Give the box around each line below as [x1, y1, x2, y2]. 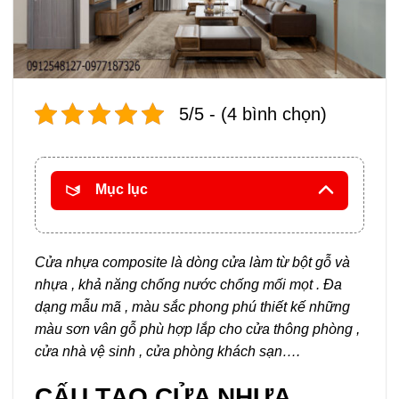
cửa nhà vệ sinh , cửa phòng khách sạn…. [35, 343, 300, 359]
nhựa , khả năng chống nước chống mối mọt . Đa [35, 276, 342, 292]
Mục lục [95, 182, 148, 198]
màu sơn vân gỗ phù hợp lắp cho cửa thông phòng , [35, 321, 360, 337]
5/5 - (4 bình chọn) [179, 103, 327, 124]
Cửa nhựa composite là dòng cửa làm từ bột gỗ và [35, 254, 350, 270]
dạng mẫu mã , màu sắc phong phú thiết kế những [35, 298, 350, 314]
